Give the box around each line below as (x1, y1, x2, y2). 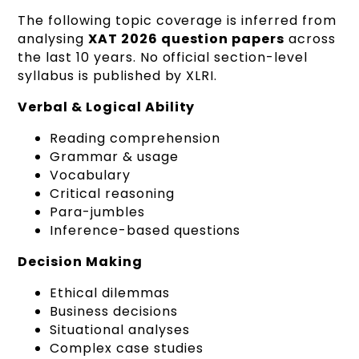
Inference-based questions (50, 220, 241, 240)
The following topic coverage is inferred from (18, 10, 337, 30)
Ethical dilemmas (50, 283, 170, 302)
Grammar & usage (50, 147, 179, 166)
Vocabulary (50, 165, 131, 184)
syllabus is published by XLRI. (18, 66, 218, 85)
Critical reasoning (50, 184, 175, 203)
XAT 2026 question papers (88, 29, 285, 48)
